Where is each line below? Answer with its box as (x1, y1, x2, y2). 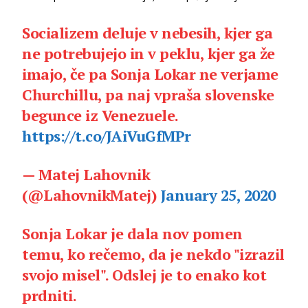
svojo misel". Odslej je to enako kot (22, 264, 267, 285)
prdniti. (22, 285, 77, 305)
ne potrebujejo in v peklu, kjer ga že (22, 43, 275, 63)
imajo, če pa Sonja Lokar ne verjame (22, 63, 278, 84)
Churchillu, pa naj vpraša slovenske (22, 84, 274, 104)
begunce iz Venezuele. (22, 104, 178, 125)
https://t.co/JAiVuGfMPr (22, 125, 191, 146)
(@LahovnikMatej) (22, 184, 161, 205)
